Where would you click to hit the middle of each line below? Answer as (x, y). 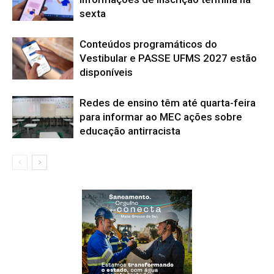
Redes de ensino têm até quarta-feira (168, 103)
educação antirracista (130, 131)
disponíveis (106, 72)
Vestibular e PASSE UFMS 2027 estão (168, 58)
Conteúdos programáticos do (148, 44)
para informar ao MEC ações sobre (161, 117)
